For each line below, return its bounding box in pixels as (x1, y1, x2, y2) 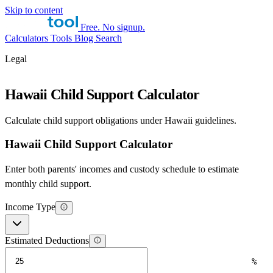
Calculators (5, 33, 51, 43)
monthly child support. (5, 179, 91, 190)
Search (96, 33, 122, 43)
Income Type (5, 202, 55, 213)
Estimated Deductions (5, 235, 89, 246)
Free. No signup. (80, 22, 145, 32)
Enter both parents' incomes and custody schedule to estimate (5, 164, 239, 175)
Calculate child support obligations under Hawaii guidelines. (5, 115, 236, 126)
